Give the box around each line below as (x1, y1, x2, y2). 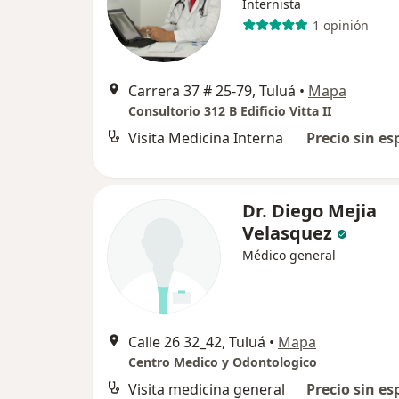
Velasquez (242, 221, 332, 245)
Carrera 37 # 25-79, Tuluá (128, 81, 296, 101)
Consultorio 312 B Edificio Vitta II (128, 102, 331, 119)
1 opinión (312, 16, 369, 34)
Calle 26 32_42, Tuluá (128, 332, 265, 352)
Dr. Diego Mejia (242, 199, 377, 223)
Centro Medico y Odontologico (128, 354, 317, 370)
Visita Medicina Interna (128, 128, 283, 148)
